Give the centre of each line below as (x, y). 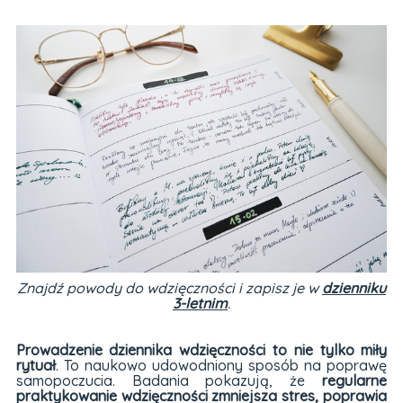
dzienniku (354, 287)
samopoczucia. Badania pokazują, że (169, 380)
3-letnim (200, 303)
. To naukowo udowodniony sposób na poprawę (221, 365)
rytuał (36, 365)
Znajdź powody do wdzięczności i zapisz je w (169, 287)
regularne (355, 380)
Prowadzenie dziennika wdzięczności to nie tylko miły (201, 349)
